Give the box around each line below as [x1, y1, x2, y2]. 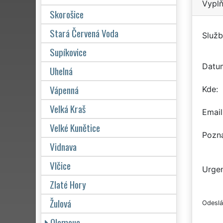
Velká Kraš [50, 101, 86, 116]
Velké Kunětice [50, 120, 100, 135]
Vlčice [50, 158, 71, 173]
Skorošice [50, 6, 84, 21]
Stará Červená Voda [50, 25, 118, 40]
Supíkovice [50, 44, 87, 59]
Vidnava [50, 139, 77, 154]
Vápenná [50, 82, 79, 97]
